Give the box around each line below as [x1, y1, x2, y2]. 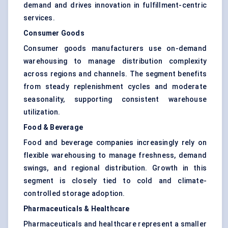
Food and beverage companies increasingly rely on [23, 138, 207, 147]
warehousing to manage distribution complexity [23, 57, 207, 66]
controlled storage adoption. [23, 189, 125, 198]
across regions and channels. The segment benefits [23, 70, 207, 78]
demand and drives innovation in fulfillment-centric [23, 1, 207, 10]
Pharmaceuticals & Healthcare [23, 205, 130, 213]
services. [23, 14, 55, 22]
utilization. [23, 108, 61, 117]
